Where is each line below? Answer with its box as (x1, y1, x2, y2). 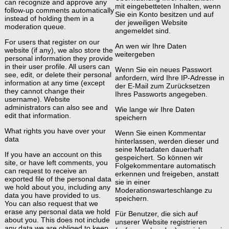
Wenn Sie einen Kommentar (115, 128, 206, 137)
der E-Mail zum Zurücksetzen (115, 81, 210, 90)
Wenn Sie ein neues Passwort (115, 65, 212, 74)
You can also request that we (5, 199, 98, 208)
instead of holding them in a (5, 14, 94, 22)
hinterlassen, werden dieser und (115, 136, 219, 145)
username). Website (5, 95, 70, 103)
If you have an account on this (5, 150, 102, 159)
